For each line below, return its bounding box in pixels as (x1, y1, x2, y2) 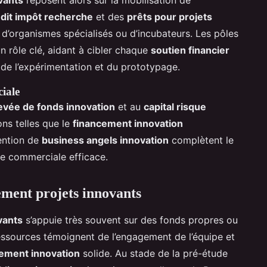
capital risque (144, 100, 206, 113)
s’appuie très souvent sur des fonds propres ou (23, 213, 238, 226)
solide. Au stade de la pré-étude (80, 247, 228, 259)
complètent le (169, 133, 234, 146)
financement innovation (73, 117, 183, 129)
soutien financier (151, 44, 229, 56)
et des (93, 10, 127, 23)
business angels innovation (42, 133, 169, 146)
